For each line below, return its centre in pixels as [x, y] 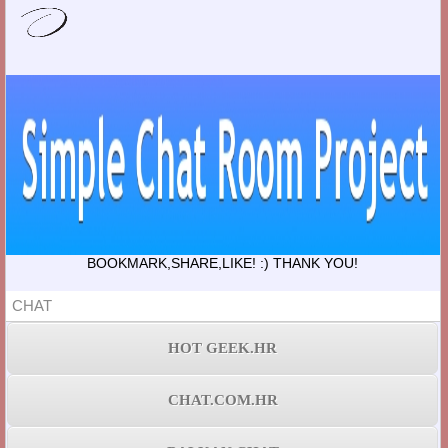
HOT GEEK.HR [223, 347]
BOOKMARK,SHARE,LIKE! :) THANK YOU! [223, 262]
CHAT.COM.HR [222, 399]
